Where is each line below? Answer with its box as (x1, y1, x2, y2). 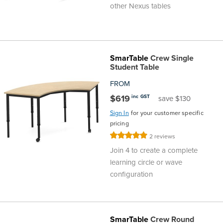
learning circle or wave (110, 156, 182, 168)
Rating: (109, 131, 130, 142)
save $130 (158, 93, 191, 104)
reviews (154, 131, 176, 141)
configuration (110, 168, 153, 180)
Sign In (110, 108, 129, 117)
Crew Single (148, 52, 194, 64)
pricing (110, 118, 129, 128)
